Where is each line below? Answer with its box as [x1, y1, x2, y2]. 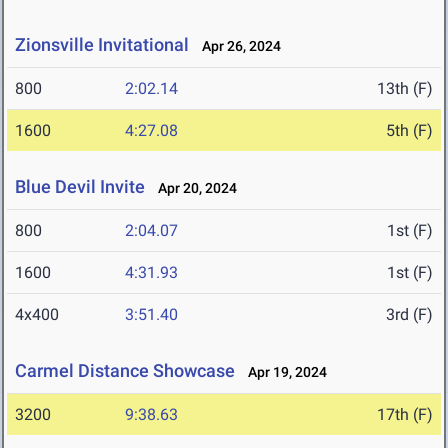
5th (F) [386, 121, 433, 141]
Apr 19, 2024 [239, 364, 327, 381]
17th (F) [377, 405, 433, 425]
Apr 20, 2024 [149, 180, 237, 197]
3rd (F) [386, 305, 433, 325]
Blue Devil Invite [15, 176, 145, 198]
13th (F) [377, 79, 433, 99]
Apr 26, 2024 [193, 38, 281, 55]
